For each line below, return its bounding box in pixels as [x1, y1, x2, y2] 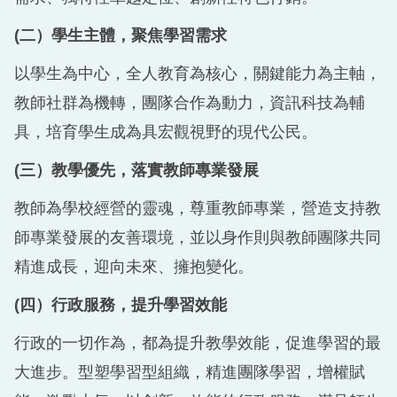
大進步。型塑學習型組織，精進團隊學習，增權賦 [14, 362, 365, 381]
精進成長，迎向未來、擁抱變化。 [14, 257, 253, 276]
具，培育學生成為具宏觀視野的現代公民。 [14, 122, 317, 141]
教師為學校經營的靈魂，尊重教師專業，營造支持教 [14, 198, 381, 217]
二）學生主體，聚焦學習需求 [19, 26, 227, 44]
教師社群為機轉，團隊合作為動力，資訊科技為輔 [14, 93, 365, 112]
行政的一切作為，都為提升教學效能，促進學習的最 [14, 333, 381, 352]
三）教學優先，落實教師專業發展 [19, 160, 259, 179]
